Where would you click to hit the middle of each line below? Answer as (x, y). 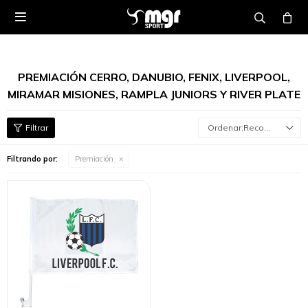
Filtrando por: (32, 159)
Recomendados (254, 128)
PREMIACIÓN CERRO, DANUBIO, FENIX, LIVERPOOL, (154, 77)
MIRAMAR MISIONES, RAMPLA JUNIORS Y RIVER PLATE (154, 94)
